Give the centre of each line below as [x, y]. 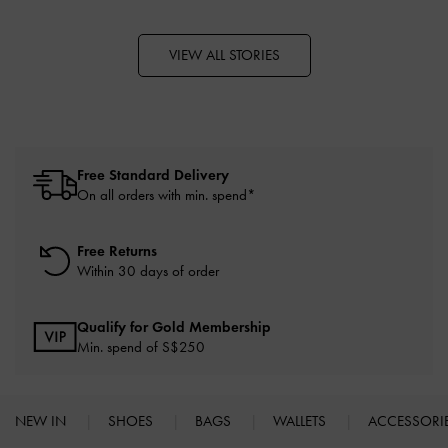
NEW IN [42, 421]
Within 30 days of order [148, 271]
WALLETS [301, 421]
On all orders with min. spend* [166, 195]
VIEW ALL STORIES [224, 55]
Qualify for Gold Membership [174, 327]
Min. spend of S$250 [141, 347]
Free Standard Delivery [153, 175]
